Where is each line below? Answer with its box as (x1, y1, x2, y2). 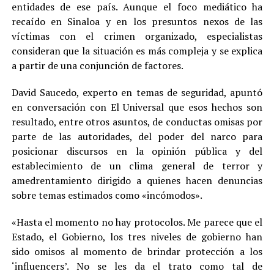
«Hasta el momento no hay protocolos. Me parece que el (11, 215, 263, 229)
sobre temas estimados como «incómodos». (11, 188, 202, 202)
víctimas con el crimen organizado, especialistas (11, 29, 263, 43)
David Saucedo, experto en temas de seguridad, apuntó (11, 86, 263, 100)
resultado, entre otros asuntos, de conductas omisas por (11, 115, 263, 129)
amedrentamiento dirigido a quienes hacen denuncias (11, 174, 263, 188)
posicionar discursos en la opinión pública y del (11, 144, 263, 158)
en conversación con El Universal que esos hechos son (11, 100, 263, 114)
